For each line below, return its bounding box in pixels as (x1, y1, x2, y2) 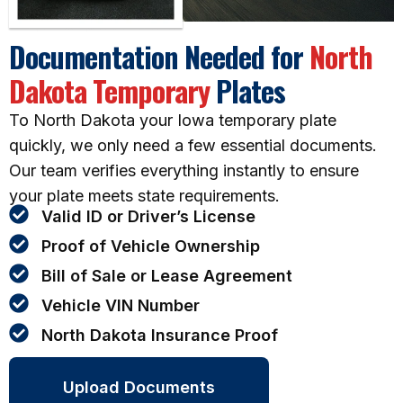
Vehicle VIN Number (40, 295, 200, 315)
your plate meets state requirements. (9, 186, 280, 206)
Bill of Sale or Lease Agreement (40, 265, 292, 285)
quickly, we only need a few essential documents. (9, 136, 377, 156)
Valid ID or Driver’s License (40, 206, 255, 226)
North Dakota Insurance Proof (40, 325, 278, 345)
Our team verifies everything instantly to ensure (9, 161, 359, 181)
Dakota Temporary (9, 69, 210, 112)
